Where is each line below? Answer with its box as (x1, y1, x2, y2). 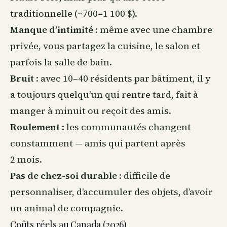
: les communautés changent (60, 121, 191, 133)
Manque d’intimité (10, 23, 93, 36)
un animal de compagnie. (10, 202, 123, 214)
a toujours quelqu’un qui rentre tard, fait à (10, 88, 198, 101)
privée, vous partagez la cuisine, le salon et (10, 40, 200, 52)
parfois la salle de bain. (10, 56, 112, 68)
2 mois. (10, 153, 42, 166)
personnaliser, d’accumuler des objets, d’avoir (10, 185, 213, 198)
